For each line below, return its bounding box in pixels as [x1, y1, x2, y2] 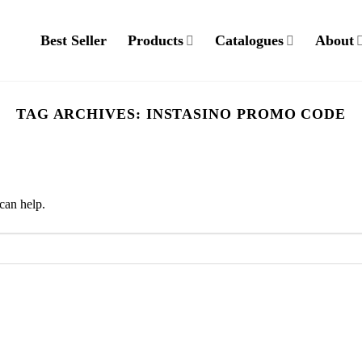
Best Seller [40, 32, 107, 48]
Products [127, 32, 183, 48]
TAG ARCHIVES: [15, 106, 146, 122]
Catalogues [214, 32, 284, 48]
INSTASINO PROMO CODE [145, 106, 347, 122]
